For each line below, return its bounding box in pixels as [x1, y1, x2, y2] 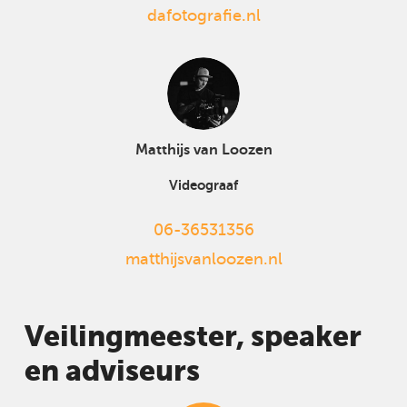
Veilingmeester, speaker [24, 319, 362, 352]
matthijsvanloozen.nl [124, 249, 283, 268]
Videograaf [169, 177, 238, 193]
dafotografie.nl [146, 6, 261, 25]
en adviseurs [24, 353, 200, 387]
